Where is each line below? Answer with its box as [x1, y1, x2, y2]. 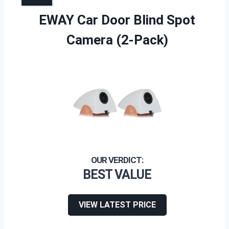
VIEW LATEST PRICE [78, 199, 156, 210]
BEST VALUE [83, 167, 151, 182]
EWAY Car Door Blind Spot [39, 12, 195, 28]
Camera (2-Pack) [66, 32, 168, 48]
